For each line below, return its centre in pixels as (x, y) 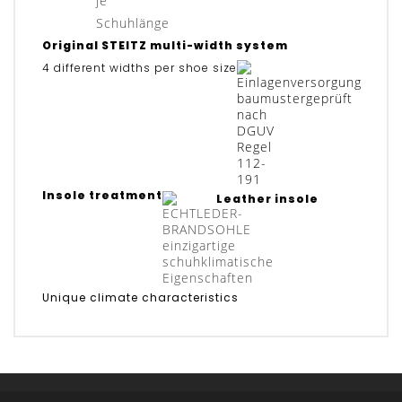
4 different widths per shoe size (140, 68)
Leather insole (267, 199)
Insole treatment (102, 196)
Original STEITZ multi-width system (165, 46)
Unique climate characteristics (140, 298)
